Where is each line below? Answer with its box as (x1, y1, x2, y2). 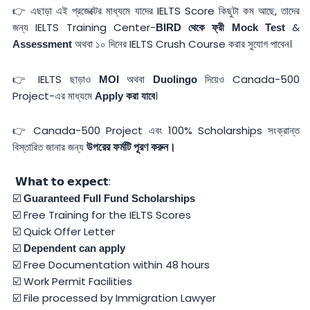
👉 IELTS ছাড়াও (12, 71, 99, 86)
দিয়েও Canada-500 (197, 71, 300, 86)
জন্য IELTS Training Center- (12, 20, 156, 35)
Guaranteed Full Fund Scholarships (24, 192, 195, 204)
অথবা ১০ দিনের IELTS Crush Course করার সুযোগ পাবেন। (72, 37, 292, 52)
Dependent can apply (24, 242, 125, 254)
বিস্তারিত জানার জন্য (12, 139, 86, 154)
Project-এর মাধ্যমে (12, 88, 95, 103)
